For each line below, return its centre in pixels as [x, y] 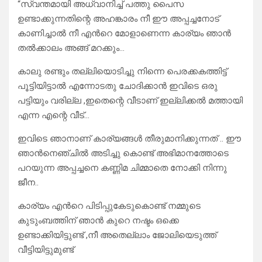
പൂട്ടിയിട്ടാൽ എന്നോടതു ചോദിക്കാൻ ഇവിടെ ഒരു [118, 86]
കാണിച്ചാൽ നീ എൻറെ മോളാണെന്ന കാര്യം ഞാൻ [124, 34]
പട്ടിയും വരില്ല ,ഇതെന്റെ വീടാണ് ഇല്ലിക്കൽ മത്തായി [130, 101]
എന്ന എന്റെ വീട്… [54, 116]
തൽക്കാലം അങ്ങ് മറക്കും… [71, 48]
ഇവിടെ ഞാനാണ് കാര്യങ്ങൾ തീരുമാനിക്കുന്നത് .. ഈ [129, 139]
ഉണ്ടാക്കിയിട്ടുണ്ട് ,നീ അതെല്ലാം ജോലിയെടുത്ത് [117, 235]
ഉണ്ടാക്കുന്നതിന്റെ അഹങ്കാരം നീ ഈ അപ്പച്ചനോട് [118, 19]
